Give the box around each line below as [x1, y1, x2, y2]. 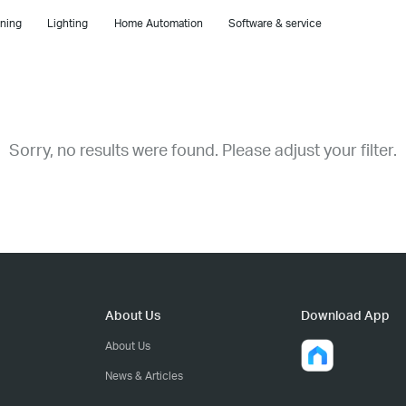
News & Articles [105, 369, 183, 382]
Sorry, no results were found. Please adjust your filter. [9, 139, 397, 159]
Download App [301, 307, 390, 323]
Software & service [227, 16, 322, 30]
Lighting [47, 16, 89, 30]
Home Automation [113, 16, 203, 30]
